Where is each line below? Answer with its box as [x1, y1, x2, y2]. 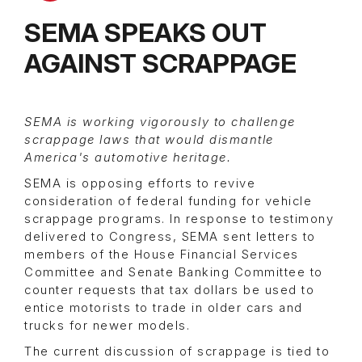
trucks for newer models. [24, 318, 195, 334]
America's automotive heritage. [24, 150, 231, 166]
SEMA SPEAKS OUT [24, 17, 267, 49]
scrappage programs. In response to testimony [24, 212, 334, 227]
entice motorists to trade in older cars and [24, 301, 303, 316]
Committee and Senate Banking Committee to [24, 265, 323, 280]
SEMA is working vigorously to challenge [24, 115, 296, 130]
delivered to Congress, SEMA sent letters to [24, 229, 316, 245]
